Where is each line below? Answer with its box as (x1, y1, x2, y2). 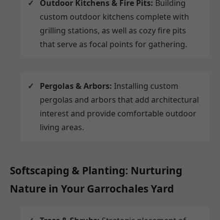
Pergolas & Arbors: (40, 80, 112, 91)
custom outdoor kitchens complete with (40, 11, 189, 22)
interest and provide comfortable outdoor (40, 108, 196, 119)
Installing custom (112, 80, 178, 91)
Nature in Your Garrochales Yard (10, 181, 174, 195)
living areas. (40, 121, 84, 133)
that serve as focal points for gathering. (40, 38, 187, 50)
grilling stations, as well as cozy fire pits (40, 25, 186, 36)
